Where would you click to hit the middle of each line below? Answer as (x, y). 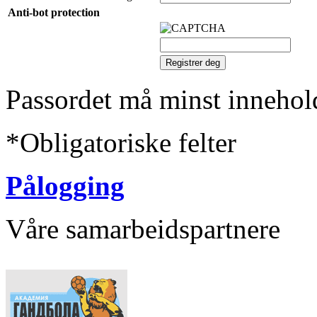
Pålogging (65, 185)
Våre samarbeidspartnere (143, 229)
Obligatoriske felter (128, 142)
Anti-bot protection (54, 12)
